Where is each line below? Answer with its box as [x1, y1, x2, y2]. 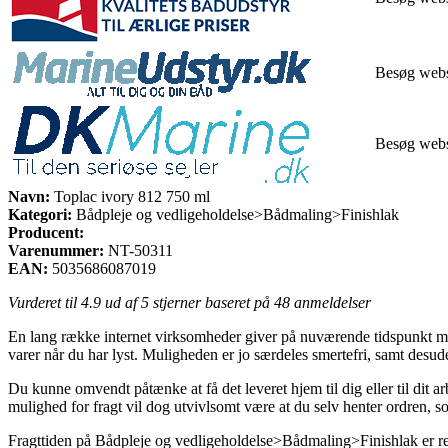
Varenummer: [8, 241, 104, 259]
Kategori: [8, 205, 72, 223]
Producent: [8, 223, 84, 241]
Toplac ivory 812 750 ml [50, 187, 210, 205]
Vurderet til [8, 293, 81, 311]
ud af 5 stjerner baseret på [101, 293, 274, 311]
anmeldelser [290, 293, 371, 311]
